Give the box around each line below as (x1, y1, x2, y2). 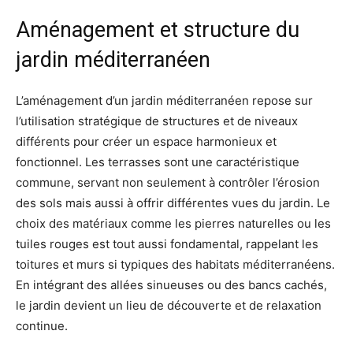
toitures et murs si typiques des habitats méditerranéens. (16, 256, 335, 272)
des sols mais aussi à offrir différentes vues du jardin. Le (16, 195, 330, 210)
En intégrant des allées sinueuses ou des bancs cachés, (16, 277, 327, 292)
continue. (16, 318, 68, 333)
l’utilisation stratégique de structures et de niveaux (16, 113, 298, 128)
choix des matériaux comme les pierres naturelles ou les (16, 215, 331, 231)
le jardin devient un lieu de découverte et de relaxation (16, 297, 321, 313)
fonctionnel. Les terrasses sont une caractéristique (16, 154, 299, 169)
